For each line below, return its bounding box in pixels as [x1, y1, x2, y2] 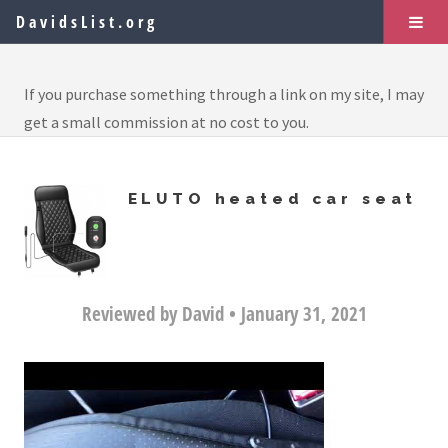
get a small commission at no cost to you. [24, 112, 309, 132]
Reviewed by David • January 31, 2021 [81, 299, 367, 327]
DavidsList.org [16, 11, 158, 33]
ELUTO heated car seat [127, 189, 418, 208]
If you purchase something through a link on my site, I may [24, 84, 424, 104]
